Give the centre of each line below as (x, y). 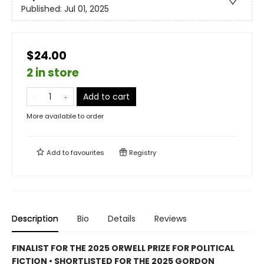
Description (35, 218)
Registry (142, 152)
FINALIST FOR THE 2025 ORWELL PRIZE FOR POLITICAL (123, 248)
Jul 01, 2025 (87, 9)
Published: (43, 9)
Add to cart (106, 96)
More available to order (65, 116)
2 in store (53, 72)
